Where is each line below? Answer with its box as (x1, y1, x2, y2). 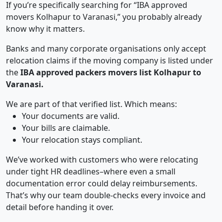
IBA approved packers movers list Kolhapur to (20, 67, 201, 78)
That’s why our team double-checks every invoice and (6, 190, 206, 201)
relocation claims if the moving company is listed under (6, 55, 213, 66)
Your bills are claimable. (22, 122, 110, 134)
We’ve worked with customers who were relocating (6, 154, 198, 166)
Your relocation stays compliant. (22, 134, 142, 146)
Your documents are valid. (22, 111, 119, 122)
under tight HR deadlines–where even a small (6, 166, 175, 177)
